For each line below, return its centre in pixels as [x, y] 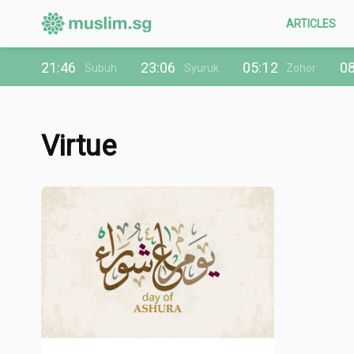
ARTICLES [311, 24]
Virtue [79, 146]
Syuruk [201, 68]
